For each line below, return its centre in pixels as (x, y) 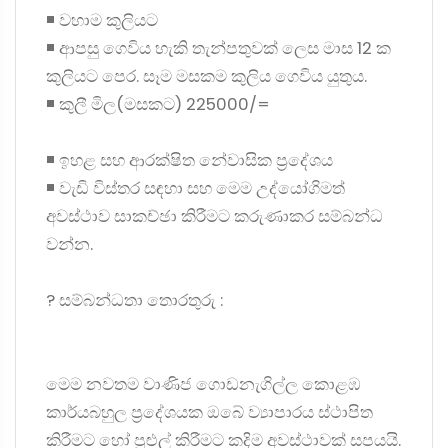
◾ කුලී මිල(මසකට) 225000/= (158, 104)
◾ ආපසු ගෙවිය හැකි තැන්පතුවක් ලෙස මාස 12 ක (218, 48)
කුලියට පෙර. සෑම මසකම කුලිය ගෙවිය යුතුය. (206, 76)
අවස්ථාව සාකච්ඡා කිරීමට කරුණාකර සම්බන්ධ (214, 216)
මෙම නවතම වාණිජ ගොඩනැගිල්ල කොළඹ (203, 384)
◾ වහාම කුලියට (102, 20)
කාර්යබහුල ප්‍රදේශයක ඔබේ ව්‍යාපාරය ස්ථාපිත (209, 412)
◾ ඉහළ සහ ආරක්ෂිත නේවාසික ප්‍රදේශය (189, 160)
